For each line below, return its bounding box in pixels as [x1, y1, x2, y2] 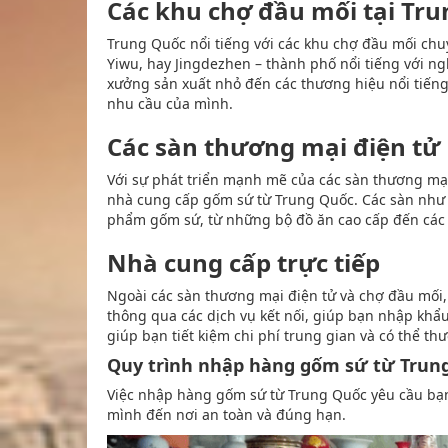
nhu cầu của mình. [107, 93, 233, 113]
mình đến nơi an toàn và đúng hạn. [107, 404, 346, 424]
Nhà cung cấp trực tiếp [107, 245, 380, 279]
